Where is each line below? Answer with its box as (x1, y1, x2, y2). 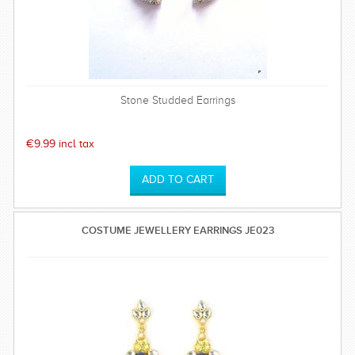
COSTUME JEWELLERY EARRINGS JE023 (81, 224, 274, 236)
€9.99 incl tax (26, 138, 94, 150)
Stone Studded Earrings (120, 94, 235, 106)
